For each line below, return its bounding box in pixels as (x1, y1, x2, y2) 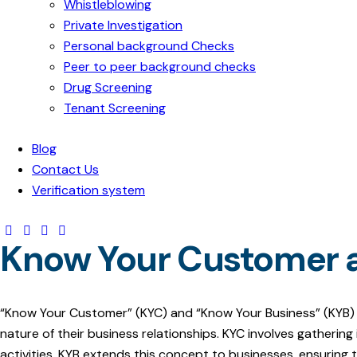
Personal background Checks (64, 37, 234, 54)
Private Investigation (64, 16, 182, 33)
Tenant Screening (64, 99, 166, 116)
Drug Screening (64, 78, 152, 96)
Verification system (32, 182, 145, 199)
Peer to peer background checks (64, 57, 256, 75)
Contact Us (32, 161, 99, 178)
